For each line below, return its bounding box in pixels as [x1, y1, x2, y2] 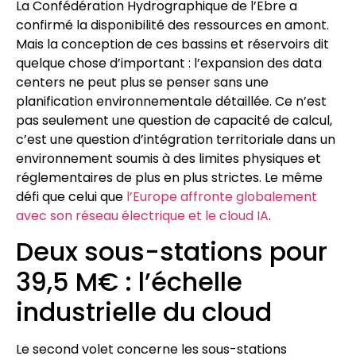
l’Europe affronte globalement [126, 187, 317, 206]
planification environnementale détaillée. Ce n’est [16, 91, 327, 110]
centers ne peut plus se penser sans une [16, 72, 269, 91]
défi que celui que [16, 187, 126, 206]
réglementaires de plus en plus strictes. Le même [16, 168, 323, 187]
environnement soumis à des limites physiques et [16, 149, 321, 168]
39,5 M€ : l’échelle [16, 263, 242, 300]
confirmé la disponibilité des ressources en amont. [16, 15, 329, 34]
